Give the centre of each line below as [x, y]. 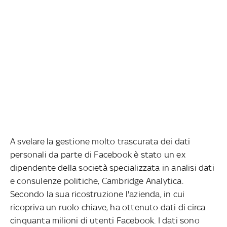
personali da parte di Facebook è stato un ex [98, 154]
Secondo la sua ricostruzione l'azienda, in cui [98, 194]
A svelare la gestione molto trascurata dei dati [100, 141]
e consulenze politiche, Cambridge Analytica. [97, 181]
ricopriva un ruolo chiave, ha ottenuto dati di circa [108, 207]
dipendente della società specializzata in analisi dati [112, 167]
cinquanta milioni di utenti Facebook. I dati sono [105, 220]
